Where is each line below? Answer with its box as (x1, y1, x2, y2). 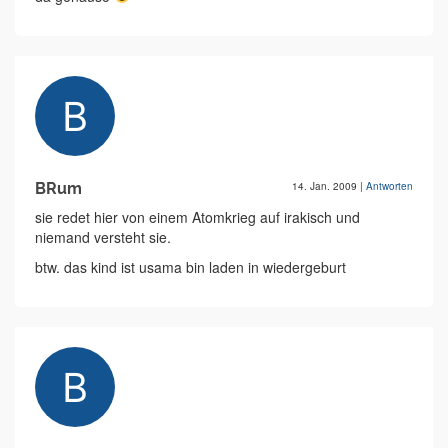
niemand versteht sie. (35, 227, 171, 247)
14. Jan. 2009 (292, 179, 360, 193)
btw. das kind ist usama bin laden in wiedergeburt (35, 257, 346, 277)
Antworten (366, 179, 413, 193)
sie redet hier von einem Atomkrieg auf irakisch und (35, 207, 360, 227)
